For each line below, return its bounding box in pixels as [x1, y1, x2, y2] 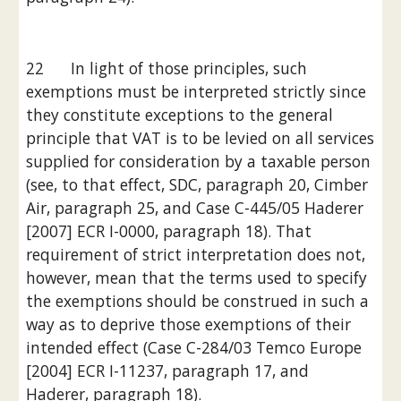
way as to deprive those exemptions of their [26, 313, 352, 335]
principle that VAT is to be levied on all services [26, 127, 375, 149]
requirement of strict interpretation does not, [26, 243, 366, 265]
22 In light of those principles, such [26, 57, 308, 79]
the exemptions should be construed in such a [26, 290, 370, 311]
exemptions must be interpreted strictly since [26, 81, 367, 102]
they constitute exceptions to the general [26, 104, 334, 125]
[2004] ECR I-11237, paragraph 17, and [26, 360, 310, 381]
